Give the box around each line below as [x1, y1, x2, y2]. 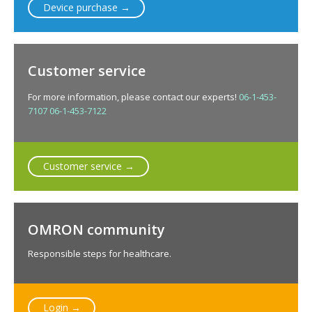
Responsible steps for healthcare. [28, 247, 171, 260]
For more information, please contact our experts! [28, 90, 239, 103]
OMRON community [28, 219, 165, 239]
